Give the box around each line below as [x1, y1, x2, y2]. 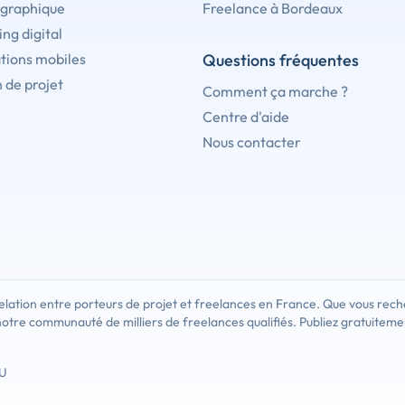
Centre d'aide [202, 108, 289, 127]
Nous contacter [202, 133, 301, 152]
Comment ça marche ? [202, 82, 348, 101]
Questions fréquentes [202, 50, 359, 71]
